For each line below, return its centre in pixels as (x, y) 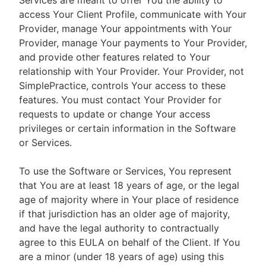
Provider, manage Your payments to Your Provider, (133, 43)
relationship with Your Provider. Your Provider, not (132, 71)
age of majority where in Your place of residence (129, 199)
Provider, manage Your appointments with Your (125, 28)
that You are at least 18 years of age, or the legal (129, 185)
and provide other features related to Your (115, 57)
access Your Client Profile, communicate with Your (133, 14)
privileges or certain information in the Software (127, 128)
